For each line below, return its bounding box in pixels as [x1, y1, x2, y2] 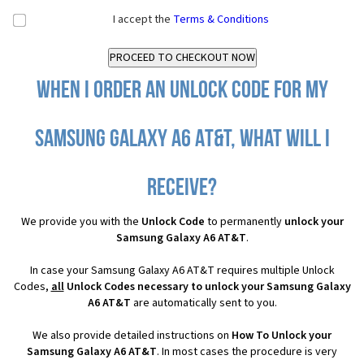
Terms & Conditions [173, 11, 269, 28]
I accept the [113, 11, 173, 28]
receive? [147, 176, 217, 202]
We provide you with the [20, 214, 141, 231]
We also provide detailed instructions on [32, 327, 232, 344]
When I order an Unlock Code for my [36, 79, 328, 105]
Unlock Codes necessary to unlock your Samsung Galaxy [63, 279, 351, 296]
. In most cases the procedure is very [157, 344, 337, 361]
